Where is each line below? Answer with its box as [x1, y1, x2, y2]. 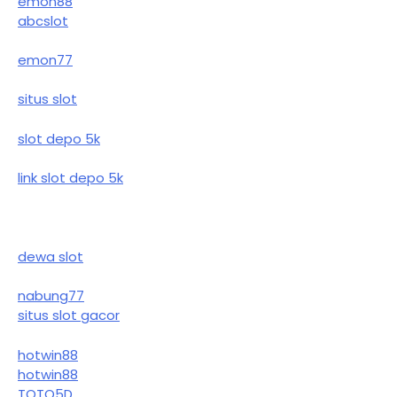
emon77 [18, 50, 73, 69]
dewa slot [18, 246, 83, 266]
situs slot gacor [18, 306, 120, 325]
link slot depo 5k [18, 168, 123, 188]
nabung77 [18, 286, 84, 306]
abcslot [18, 11, 68, 30]
